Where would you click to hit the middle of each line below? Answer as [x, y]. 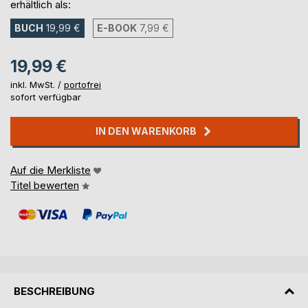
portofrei [82, 85]
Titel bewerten [45, 186]
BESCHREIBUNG [54, 291]
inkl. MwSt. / [37, 85]
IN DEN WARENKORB [146, 131]
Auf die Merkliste [51, 170]
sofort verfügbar [46, 97]
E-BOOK [117, 28]
